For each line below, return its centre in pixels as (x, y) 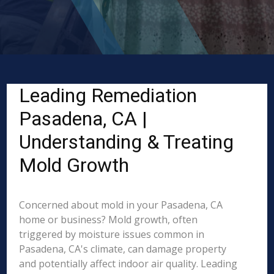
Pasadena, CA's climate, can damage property (123, 249)
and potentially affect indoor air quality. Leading (128, 264)
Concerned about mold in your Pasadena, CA (121, 205)
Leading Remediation (108, 95)
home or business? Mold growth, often (109, 220)
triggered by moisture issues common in (112, 234)
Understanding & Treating (127, 142)
